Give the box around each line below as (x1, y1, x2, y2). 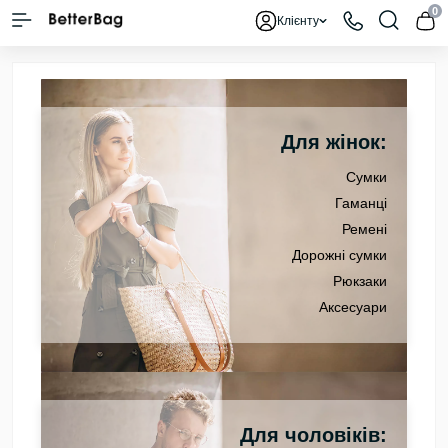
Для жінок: (281, 131, 387, 154)
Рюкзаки (333, 273, 387, 290)
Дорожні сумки (292, 247, 387, 264)
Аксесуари (319, 299, 387, 316)
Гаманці (335, 195, 387, 212)
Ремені (342, 221, 387, 238)
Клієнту (277, 14, 319, 28)
